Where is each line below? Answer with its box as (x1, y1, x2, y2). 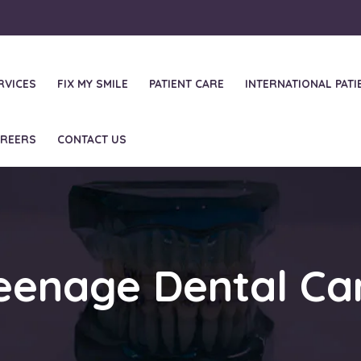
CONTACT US (57, 132, 127, 146)
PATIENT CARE (149, 77, 224, 90)
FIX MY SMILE (57, 77, 128, 90)
